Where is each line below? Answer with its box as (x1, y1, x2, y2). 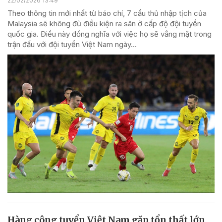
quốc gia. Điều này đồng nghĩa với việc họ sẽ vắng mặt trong (7, 29, 212, 39)
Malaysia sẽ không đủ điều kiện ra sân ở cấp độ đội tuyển (7, 18, 201, 28)
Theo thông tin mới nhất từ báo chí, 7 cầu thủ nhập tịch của (7, 8, 207, 18)
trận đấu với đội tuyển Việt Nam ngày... (7, 39, 137, 49)
